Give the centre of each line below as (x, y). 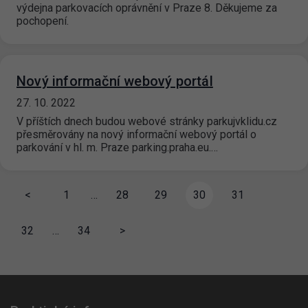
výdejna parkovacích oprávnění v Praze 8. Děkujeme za (147, 8)
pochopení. (43, 21)
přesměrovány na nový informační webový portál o (136, 135)
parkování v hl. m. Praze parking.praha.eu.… (117, 148)
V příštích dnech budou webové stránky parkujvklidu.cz (147, 122)
